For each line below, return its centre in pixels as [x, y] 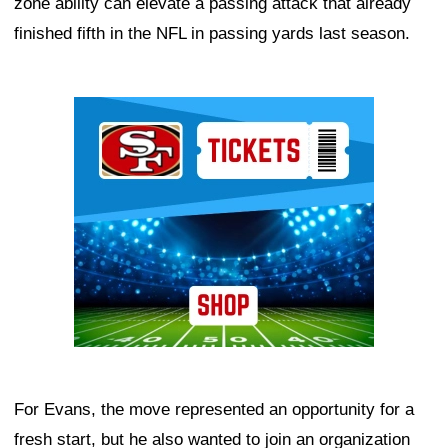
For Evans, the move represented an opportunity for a [214, 409]
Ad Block [107, 111]
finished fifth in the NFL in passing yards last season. [212, 33]
